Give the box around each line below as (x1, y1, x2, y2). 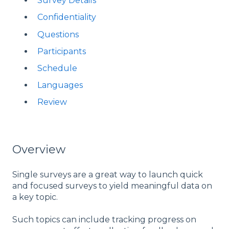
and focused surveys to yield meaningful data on (12, 181, 212, 191)
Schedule (37, 63, 77, 73)
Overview (12, 142, 65, 156)
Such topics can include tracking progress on (12, 215, 196, 225)
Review (37, 97, 67, 107)
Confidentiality (37, 12, 96, 22)
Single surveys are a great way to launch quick (12, 170, 203, 180)
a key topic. (12, 192, 60, 202)
